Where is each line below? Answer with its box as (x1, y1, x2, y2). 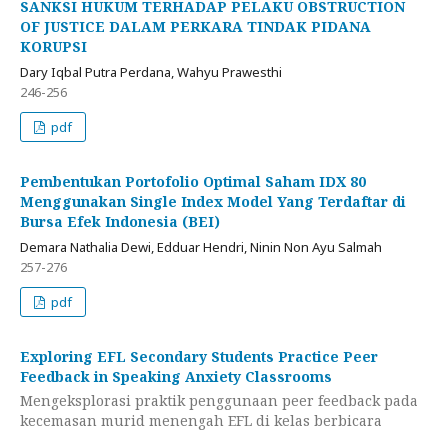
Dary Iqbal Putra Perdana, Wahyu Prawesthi (20, 63, 282, 82)
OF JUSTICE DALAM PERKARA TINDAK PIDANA (20, 17, 371, 37)
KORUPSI (20, 37, 87, 57)
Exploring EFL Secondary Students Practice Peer (20, 347, 378, 367)
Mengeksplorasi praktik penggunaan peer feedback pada (20, 390, 418, 410)
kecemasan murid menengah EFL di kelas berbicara (20, 410, 382, 430)
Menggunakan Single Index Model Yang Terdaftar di (20, 192, 406, 212)
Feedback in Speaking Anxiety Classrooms (20, 367, 332, 387)
